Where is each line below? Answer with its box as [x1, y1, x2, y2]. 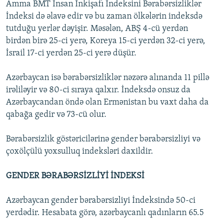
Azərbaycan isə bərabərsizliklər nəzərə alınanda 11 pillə [6, 73, 209, 83]
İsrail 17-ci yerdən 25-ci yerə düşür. [6, 49, 137, 58]
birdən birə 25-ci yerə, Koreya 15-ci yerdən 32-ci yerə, [6, 36, 205, 46]
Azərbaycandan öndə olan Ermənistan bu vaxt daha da [6, 98, 209, 108]
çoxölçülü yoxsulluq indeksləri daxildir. [6, 147, 153, 157]
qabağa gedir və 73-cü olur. [6, 110, 107, 120]
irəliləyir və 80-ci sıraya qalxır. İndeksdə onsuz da [6, 85, 191, 95]
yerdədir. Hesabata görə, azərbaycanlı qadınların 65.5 [6, 208, 204, 218]
